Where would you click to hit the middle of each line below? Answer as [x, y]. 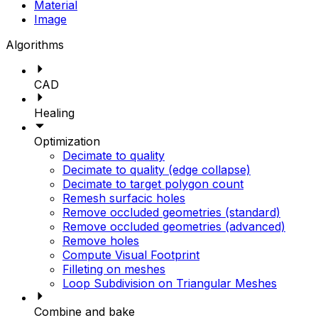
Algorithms [35, 45]
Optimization [67, 141]
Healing [54, 113]
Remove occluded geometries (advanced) [174, 226]
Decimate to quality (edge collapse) [157, 170]
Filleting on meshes [114, 269]
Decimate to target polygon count [153, 184]
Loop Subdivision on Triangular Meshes [170, 283]
